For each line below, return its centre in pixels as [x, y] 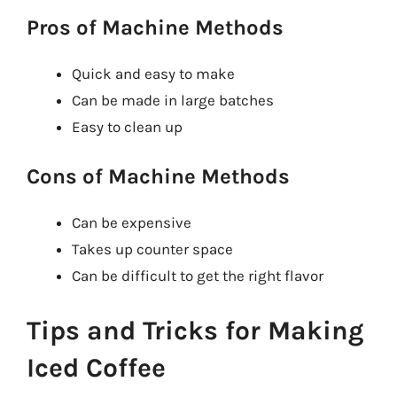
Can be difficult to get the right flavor [198, 276]
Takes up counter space [152, 249]
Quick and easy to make [153, 73]
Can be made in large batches [173, 100]
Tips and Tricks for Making [195, 330]
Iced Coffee [96, 367]
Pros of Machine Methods [155, 27]
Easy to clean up [127, 126]
